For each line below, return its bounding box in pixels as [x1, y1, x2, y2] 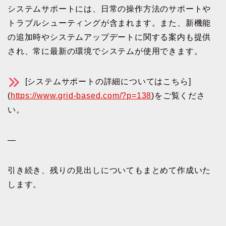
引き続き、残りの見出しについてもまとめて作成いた [8, 165, 211, 175]
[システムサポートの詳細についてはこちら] [22, 77, 191, 86]
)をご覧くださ [151, 91, 205, 100]
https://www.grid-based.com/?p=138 [10, 91, 152, 100]
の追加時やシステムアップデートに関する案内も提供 [8, 32, 211, 41]
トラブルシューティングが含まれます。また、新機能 [8, 18, 211, 27]
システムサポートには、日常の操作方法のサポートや [8, 4, 211, 13]
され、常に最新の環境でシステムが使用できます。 [8, 46, 203, 55]
